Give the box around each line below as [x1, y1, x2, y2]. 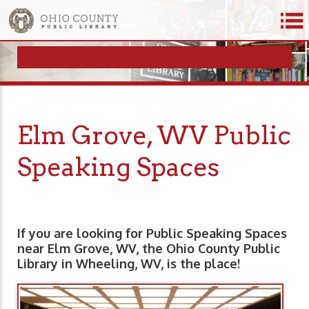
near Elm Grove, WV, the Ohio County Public [17, 241, 280, 257]
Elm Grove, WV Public [17, 120, 291, 151]
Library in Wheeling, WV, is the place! [17, 256, 240, 272]
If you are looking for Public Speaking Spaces [17, 226, 287, 241]
